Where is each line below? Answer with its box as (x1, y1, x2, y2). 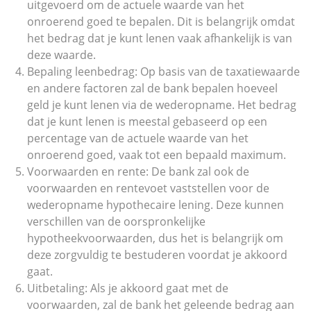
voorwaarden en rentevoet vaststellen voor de (27, 180, 269, 196)
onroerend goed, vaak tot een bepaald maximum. (27, 147, 286, 162)
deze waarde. (27, 47, 96, 62)
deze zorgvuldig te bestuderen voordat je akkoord (27, 247, 287, 262)
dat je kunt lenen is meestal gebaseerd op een (27, 114, 267, 129)
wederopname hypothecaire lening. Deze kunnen (27, 197, 284, 212)
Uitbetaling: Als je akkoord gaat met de (27, 280, 228, 296)
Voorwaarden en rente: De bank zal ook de (27, 164, 249, 179)
